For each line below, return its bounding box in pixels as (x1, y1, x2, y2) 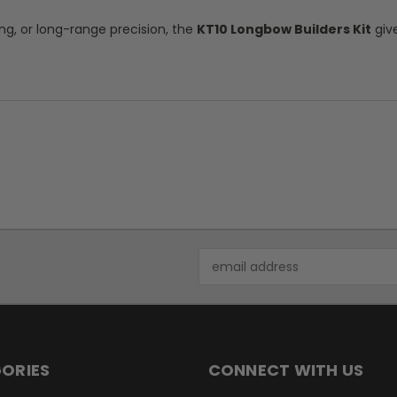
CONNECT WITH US (207, 359, 364, 382)
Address (198, 267, 247, 285)
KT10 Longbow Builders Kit (197, 20, 371, 39)
